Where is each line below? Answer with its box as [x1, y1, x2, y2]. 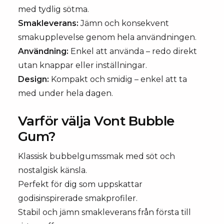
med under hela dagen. [18, 88, 113, 98]
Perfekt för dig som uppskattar [18, 179, 142, 189]
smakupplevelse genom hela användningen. [18, 32, 196, 42]
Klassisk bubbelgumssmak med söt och [18, 151, 175, 161]
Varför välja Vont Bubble [18, 113, 174, 129]
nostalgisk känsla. [18, 165, 87, 175]
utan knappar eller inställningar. [18, 60, 147, 70]
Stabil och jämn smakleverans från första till [18, 207, 191, 217]
